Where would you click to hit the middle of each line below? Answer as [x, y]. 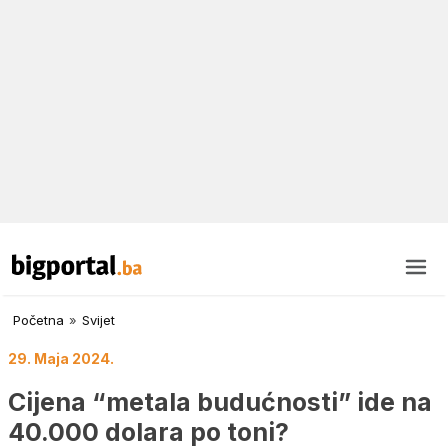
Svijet [98, 320]
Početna [38, 320]
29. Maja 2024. [61, 359]
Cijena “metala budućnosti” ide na [220, 401]
